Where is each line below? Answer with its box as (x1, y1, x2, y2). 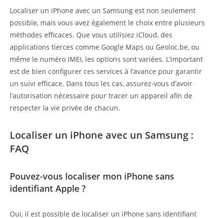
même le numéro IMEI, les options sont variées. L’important (10, 54, 203, 64)
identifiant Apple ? (10, 182, 86, 195)
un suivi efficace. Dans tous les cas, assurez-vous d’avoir (10, 79, 192, 89)
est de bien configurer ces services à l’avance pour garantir (10, 67, 202, 76)
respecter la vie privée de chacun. (10, 103, 120, 113)
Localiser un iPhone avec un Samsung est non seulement (10, 6, 196, 16)
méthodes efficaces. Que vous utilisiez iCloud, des (10, 30, 172, 40)
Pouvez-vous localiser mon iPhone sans (10, 170, 174, 182)
